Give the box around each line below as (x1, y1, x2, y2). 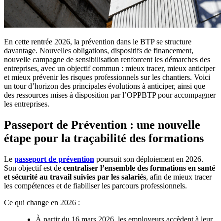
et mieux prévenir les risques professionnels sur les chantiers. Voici (4, 73, 210, 82)
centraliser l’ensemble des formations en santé (63, 164, 215, 173)
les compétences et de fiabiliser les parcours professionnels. (4, 182, 187, 190)
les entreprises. (4, 100, 49, 109)
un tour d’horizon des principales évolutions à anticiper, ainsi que (4, 82, 205, 91)
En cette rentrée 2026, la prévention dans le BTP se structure (4, 37, 191, 46)
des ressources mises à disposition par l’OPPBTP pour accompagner (4, 91, 216, 100)
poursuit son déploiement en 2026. (94, 155, 203, 164)
